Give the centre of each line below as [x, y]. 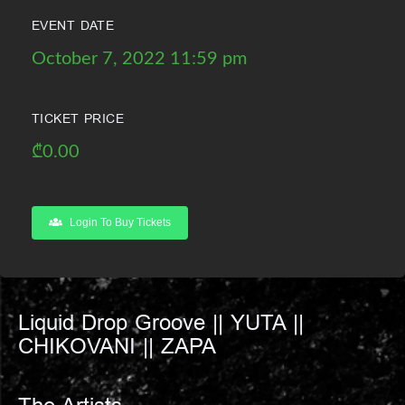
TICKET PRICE [78, 120]
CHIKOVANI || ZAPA [117, 349]
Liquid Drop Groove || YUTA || [161, 325]
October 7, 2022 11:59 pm [139, 59]
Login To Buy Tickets [120, 223]
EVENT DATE [73, 27]
